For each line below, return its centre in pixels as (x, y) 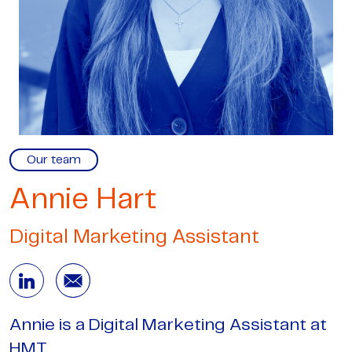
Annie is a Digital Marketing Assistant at (168, 325)
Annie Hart (83, 200)
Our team (54, 160)
